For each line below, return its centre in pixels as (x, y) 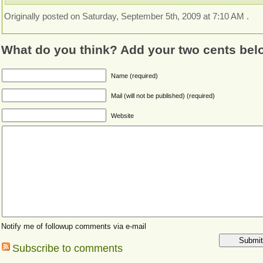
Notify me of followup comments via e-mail (74, 227)
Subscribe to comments (68, 249)
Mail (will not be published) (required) (163, 96)
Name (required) (135, 76)
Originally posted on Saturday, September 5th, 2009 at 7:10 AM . (127, 16)
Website (123, 116)
